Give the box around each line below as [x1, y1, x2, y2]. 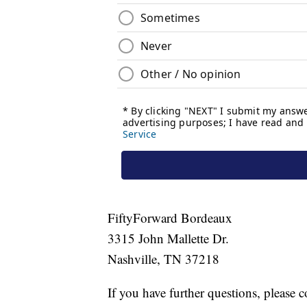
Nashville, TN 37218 [108, 250, 219, 268]
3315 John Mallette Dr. [108, 230, 229, 247]
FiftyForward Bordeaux [108, 209, 232, 227]
